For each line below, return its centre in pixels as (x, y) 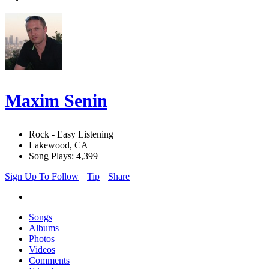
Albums (44, 228)
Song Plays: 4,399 (63, 156)
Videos (42, 250)
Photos (42, 239)
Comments (49, 261)
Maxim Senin (56, 101)
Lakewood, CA (59, 145)
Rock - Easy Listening (71, 134)
